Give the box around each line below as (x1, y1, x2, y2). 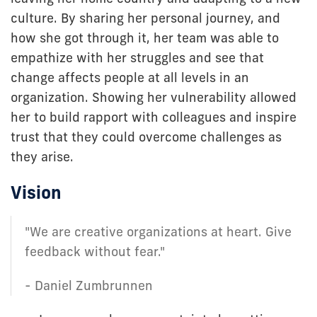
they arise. (11, 148, 74, 165)
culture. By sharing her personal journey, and (11, 9, 280, 26)
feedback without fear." (25, 243, 165, 260)
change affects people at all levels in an (11, 69, 249, 86)
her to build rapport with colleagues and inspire (11, 108, 296, 125)
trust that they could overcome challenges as (11, 128, 282, 145)
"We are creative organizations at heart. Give (25, 223, 292, 240)
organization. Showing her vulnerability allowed (11, 88, 296, 105)
